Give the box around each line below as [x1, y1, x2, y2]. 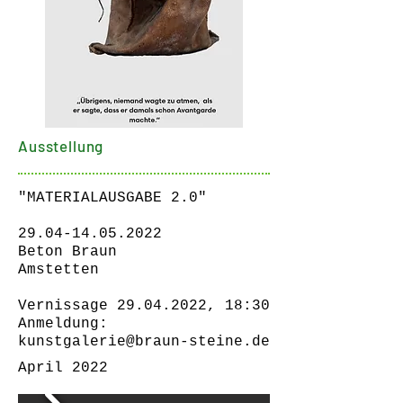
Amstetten [18, 262, 99, 278]
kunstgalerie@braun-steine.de [18, 334, 270, 350]
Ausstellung [18, 137, 108, 155]
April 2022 [18, 360, 108, 376]
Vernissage [18, 298, 117, 314]
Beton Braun [18, 244, 117, 260]
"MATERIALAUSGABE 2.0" [18, 190, 207, 206]
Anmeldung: [18, 316, 108, 332]
